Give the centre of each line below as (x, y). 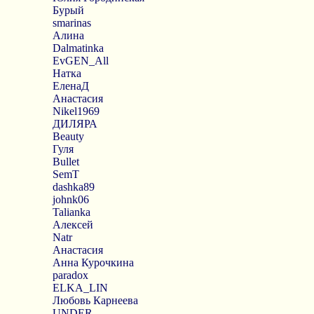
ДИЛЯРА (75, 124)
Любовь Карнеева (95, 300)
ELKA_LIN (80, 288)
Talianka (71, 212)
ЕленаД (70, 86)
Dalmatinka (78, 48)
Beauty (68, 136)
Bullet (66, 162)
